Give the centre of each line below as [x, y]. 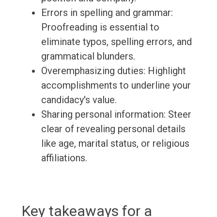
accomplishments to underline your [116, 85]
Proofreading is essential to [100, 27]
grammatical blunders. [88, 56]
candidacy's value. [79, 100]
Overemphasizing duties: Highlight [113, 71]
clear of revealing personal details [113, 129]
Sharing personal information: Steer [116, 115]
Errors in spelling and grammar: [107, 13]
